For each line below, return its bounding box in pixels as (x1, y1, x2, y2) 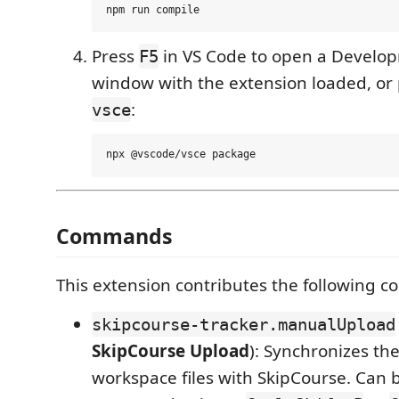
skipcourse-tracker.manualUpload (92, 314, 395, 335)
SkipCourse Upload (92, 339, 249, 363)
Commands (56, 222, 173, 251)
